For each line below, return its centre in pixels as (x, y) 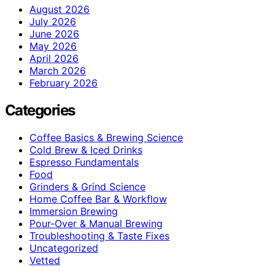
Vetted (45, 260)
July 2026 (53, 21)
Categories (40, 110)
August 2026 (60, 9)
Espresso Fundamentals (84, 162)
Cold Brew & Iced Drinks (86, 149)
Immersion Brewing (74, 211)
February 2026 (64, 83)
